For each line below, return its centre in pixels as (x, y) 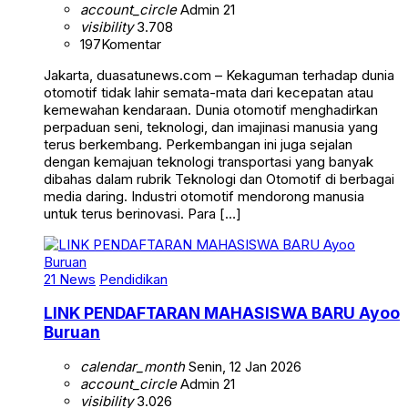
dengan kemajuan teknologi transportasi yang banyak (209, 161)
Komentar (131, 44)
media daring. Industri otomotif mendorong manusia (204, 196)
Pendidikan (133, 279)
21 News (70, 279)
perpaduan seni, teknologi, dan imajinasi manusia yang (211, 127)
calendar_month (133, 366)
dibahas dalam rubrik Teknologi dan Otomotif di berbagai (219, 178)
